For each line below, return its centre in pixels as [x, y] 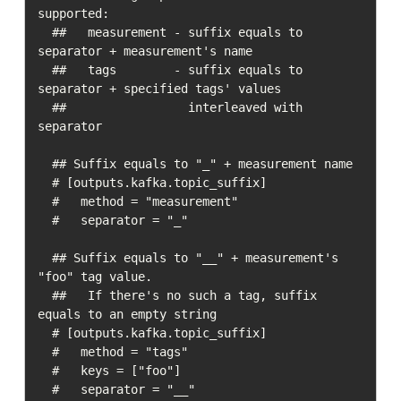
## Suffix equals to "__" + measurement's [44, 257]
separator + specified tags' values [159, 88]
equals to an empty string [127, 314]
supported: [73, 13]
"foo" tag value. [94, 276]
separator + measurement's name [145, 51]
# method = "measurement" [44, 201]
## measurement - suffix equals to [44, 32]
